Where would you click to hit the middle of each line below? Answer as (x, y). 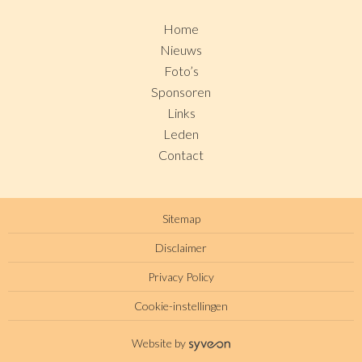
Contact (181, 155)
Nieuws (181, 50)
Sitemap (181, 219)
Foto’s (181, 71)
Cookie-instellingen (181, 306)
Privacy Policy (181, 277)
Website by (158, 343)
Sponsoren (181, 92)
